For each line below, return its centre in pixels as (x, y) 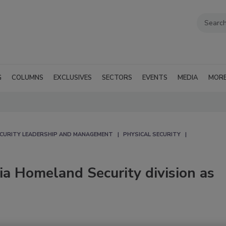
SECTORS (117, 77)
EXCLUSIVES (73, 77)
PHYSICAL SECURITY (152, 134)
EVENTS (155, 77)
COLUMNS (27, 77)
